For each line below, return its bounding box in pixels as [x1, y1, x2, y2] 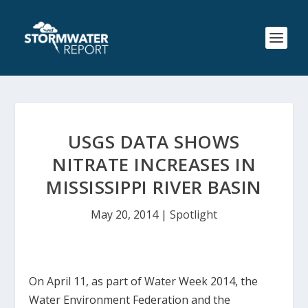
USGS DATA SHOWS [68, 129, 240, 154]
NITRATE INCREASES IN [52, 152, 256, 177]
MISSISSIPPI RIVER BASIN [46, 175, 262, 199]
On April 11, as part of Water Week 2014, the [29, 274, 258, 289]
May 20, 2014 [91, 207, 158, 222]
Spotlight [170, 207, 217, 222]
